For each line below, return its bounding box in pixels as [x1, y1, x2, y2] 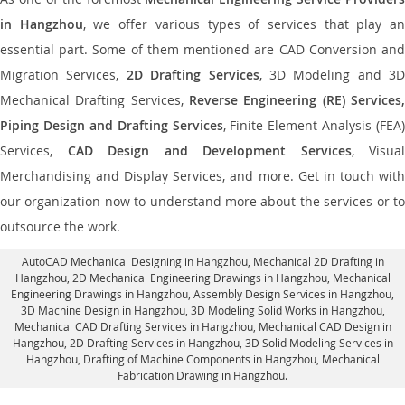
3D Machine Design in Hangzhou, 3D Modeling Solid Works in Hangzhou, [20, 303, 385, 317]
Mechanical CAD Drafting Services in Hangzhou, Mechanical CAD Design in [14, 319, 391, 334]
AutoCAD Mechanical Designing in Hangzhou [21, 254, 248, 268]
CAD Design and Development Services [67, 142, 352, 159]
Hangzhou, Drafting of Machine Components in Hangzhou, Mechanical [25, 352, 380, 366]
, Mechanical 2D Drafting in [247, 254, 384, 268]
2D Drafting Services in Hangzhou [69, 335, 240, 350]
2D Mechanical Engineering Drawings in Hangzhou [71, 270, 327, 285]
